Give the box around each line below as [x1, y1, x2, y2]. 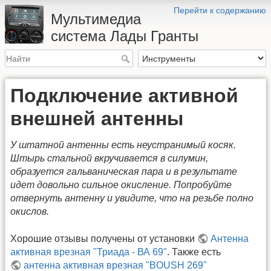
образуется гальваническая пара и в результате [10, 166, 237, 177]
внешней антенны [10, 108, 183, 130]
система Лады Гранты [51, 28, 198, 44]
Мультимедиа [51, 11, 141, 27]
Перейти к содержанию [174, 5, 266, 15]
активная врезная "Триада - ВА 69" [10, 246, 167, 257]
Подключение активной [10, 85, 238, 107]
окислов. [10, 206, 49, 217]
